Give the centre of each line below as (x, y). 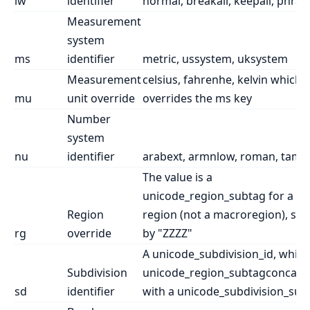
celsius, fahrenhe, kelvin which (222, 79)
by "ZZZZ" (167, 233)
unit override (101, 98)
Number (89, 119)
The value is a (177, 177)
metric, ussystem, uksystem (215, 58)
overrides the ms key (197, 98)
